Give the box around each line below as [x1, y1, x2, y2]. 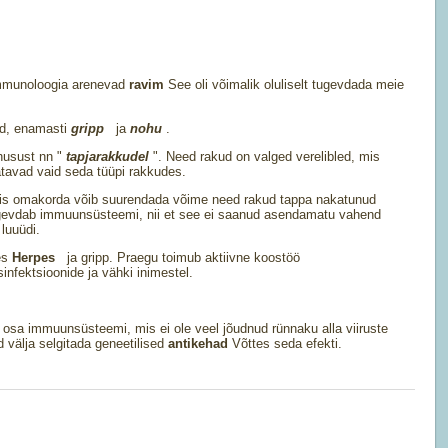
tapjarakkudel [66, 149, 153, 164]
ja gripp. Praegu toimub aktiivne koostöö [59, 250, 300, 265]
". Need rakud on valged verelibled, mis [153, 149, 380, 164]
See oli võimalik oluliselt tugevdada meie [168, 77, 404, 92]
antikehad [168, 336, 232, 351]
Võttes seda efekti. [232, 336, 342, 351]
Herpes [12, 250, 59, 265]
